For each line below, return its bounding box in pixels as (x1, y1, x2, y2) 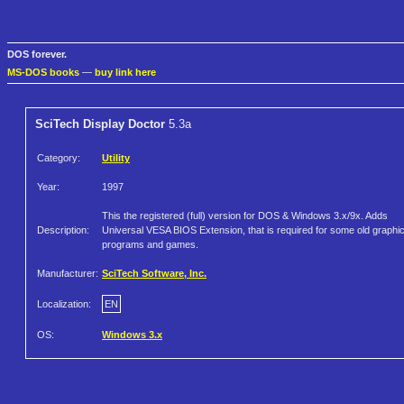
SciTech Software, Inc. (102, 268, 207, 280)
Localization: (37, 298, 91, 310)
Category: (37, 152, 80, 164)
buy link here (95, 67, 156, 78)
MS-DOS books (7, 67, 79, 78)
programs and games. (102, 239, 198, 251)
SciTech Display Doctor (35, 117, 165, 132)
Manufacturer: (37, 268, 98, 280)
